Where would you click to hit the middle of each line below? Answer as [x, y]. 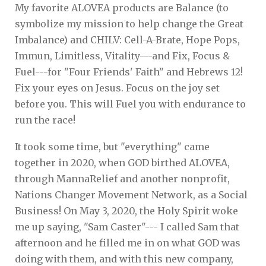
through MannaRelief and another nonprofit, [122, 178]
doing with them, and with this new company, [124, 259]
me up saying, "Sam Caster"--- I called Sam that [127, 227]
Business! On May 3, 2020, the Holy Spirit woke [126, 210]
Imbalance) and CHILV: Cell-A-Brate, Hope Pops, [127, 39]
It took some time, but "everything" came [112, 146]
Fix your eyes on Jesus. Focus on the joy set [117, 88]
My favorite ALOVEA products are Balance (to [122, 7]
